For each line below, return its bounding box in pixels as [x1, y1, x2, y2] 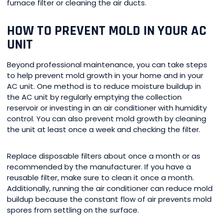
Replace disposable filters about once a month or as [7, 151, 200, 162]
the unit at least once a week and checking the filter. [7, 124, 200, 135]
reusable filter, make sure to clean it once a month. [7, 172, 194, 183]
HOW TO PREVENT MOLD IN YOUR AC [7, 22, 206, 40]
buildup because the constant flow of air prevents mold [7, 194, 212, 205]
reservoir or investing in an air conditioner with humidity [7, 103, 207, 113]
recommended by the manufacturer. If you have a [7, 162, 191, 172]
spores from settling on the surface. [7, 205, 139, 216]
